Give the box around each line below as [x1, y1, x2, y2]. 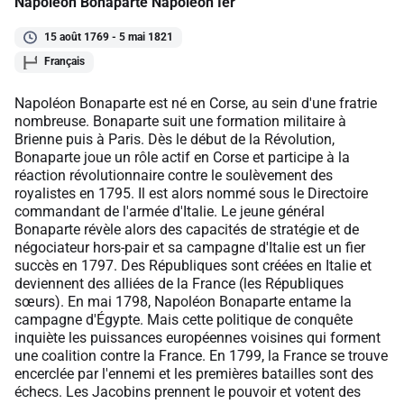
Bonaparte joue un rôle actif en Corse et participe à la [14, 148, 350, 166]
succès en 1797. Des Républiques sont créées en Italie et [14, 256, 372, 274]
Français [44, 55, 85, 69]
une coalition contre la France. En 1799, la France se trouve [14, 346, 388, 364]
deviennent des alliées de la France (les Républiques [14, 274, 344, 292]
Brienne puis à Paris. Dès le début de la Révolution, [14, 130, 335, 148]
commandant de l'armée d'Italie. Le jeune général [14, 202, 325, 220]
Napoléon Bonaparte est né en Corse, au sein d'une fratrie [14, 94, 377, 112]
